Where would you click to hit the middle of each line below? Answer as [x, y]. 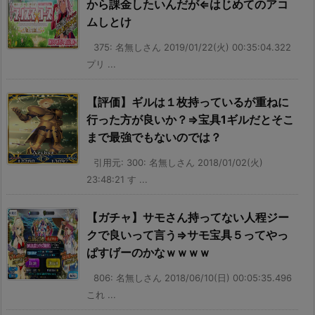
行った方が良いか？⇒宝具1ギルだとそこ [190, 119]
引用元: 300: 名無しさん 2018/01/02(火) [178, 162]
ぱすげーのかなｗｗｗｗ [148, 252]
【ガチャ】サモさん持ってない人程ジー [188, 217]
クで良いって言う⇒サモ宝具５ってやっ [187, 234]
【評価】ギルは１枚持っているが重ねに [188, 102]
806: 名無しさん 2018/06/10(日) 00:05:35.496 [193, 277]
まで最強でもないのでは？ [154, 137]
